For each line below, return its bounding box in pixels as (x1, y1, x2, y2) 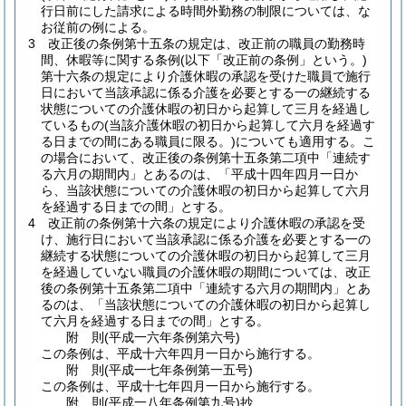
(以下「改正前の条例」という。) (180, 53, 367, 67)
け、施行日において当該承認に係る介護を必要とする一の (41, 232, 371, 246)
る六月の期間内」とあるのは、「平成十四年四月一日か (41, 167, 358, 181)
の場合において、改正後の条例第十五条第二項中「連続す (41, 150, 371, 165)
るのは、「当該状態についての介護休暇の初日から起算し (41, 297, 371, 312)
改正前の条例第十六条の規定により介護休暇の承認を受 (48, 216, 365, 230)
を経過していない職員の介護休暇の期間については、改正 (41, 265, 371, 279)
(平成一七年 (104, 362, 173, 377)
